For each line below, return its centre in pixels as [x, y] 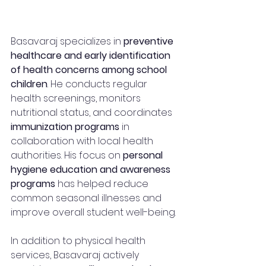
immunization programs [65, 126]
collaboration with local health [83, 141]
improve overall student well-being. [93, 212]
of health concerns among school [90, 69]
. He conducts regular [99, 84]
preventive [150, 41]
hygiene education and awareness [92, 169]
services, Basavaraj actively [76, 255]
